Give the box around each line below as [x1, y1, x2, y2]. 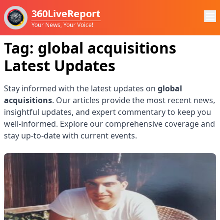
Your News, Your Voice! [31, 20, 93, 29]
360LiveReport [31, 6, 101, 20]
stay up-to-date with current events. [4, 130, 137, 141]
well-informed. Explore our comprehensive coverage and [4, 118, 215, 129]
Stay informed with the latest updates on [4, 83, 158, 94]
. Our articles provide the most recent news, [52, 95, 215, 106]
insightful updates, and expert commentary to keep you [4, 107, 211, 117]
